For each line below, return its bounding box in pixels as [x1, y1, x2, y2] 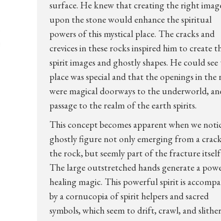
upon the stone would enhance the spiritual [49, 13, 212, 26]
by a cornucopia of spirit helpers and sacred [49, 190, 209, 202]
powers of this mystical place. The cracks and [49, 28, 215, 40]
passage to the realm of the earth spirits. [49, 99, 197, 111]
